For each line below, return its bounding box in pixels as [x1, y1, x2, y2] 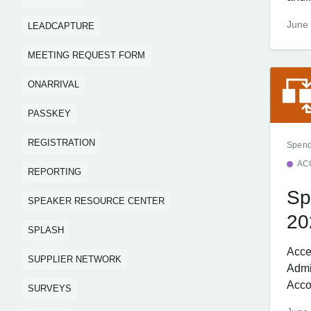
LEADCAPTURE [28, 21, 94, 31]
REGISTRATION [28, 137, 95, 148]
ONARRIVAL [28, 79, 79, 90]
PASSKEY [28, 108, 71, 119]
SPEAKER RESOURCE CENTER [28, 196, 165, 206]
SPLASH [28, 225, 64, 235]
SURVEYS [28, 283, 72, 294]
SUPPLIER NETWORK [28, 254, 121, 264]
